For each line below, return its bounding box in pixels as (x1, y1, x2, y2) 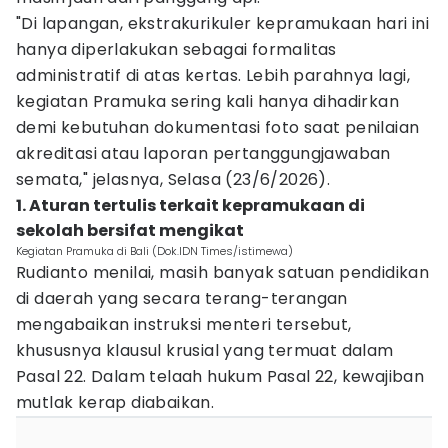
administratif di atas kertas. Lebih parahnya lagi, (16, 64, 410, 87)
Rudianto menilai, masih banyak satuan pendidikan (16, 261, 430, 284)
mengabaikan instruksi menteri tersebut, (16, 313, 352, 336)
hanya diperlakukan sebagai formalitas (16, 38, 337, 61)
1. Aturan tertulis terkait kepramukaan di (16, 194, 365, 217)
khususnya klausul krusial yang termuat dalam (16, 339, 394, 362)
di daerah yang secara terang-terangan (16, 287, 348, 310)
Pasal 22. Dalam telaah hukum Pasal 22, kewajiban (16, 365, 425, 388)
